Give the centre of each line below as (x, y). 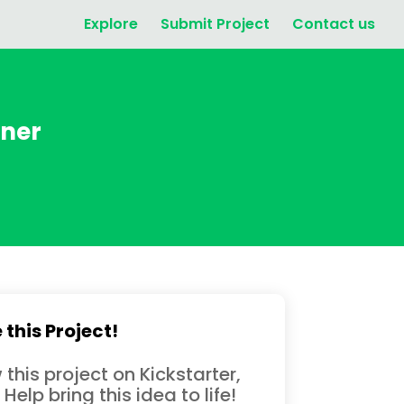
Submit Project (215, 24)
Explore (111, 24)
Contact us (334, 24)
